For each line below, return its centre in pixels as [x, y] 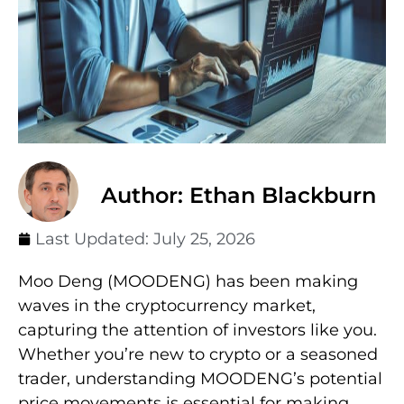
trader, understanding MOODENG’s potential [200, 378]
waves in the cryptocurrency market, [167, 305]
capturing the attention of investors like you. [197, 330]
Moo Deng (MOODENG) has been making [188, 281]
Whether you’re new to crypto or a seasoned [198, 354]
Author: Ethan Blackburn [239, 195]
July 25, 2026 [204, 239]
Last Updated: [94, 239]
